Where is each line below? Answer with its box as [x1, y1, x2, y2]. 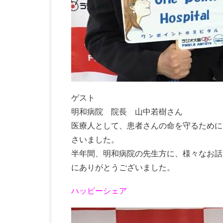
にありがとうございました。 [71, 163, 175, 172]
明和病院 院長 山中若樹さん [71, 108, 183, 116]
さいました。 [71, 135, 119, 144]
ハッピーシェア [71, 187, 127, 196]
